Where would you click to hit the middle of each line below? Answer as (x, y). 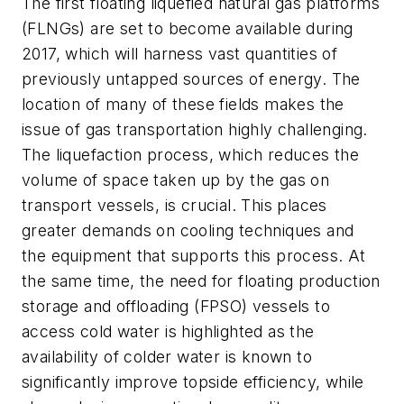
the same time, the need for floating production (201, 281)
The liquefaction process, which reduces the (191, 155)
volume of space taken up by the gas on (176, 180)
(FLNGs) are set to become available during (188, 29)
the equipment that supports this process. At (194, 256)
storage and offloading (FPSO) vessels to (176, 307)
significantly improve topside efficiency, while (193, 382)
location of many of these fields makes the (183, 105)
